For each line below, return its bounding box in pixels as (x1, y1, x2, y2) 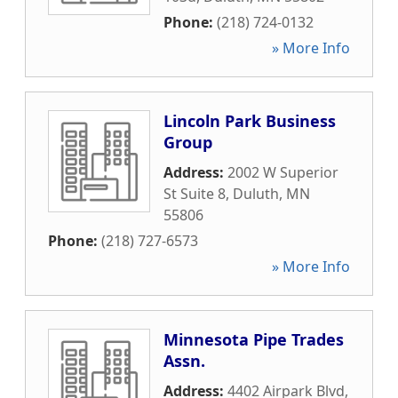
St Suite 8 (163, 184, 226, 203)
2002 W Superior (227, 163, 338, 182)
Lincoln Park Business (163, 110, 336, 131)
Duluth (233, 184, 279, 203)
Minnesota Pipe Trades (163, 329, 344, 350)
